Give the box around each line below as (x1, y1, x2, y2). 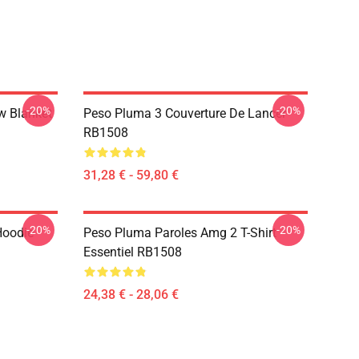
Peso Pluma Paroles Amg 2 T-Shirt (83, 225, 276, 240)
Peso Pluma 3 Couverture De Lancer (83, 106, 286, 121)
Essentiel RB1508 (83, 244, 182, 260)
